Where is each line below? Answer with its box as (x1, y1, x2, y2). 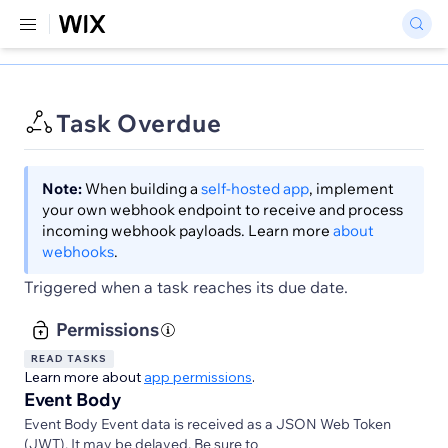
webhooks (42, 242, 114, 261)
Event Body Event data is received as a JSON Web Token (24, 415, 391, 433)
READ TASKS (31, 352, 107, 365)
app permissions (144, 368, 252, 386)
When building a (82, 179, 198, 198)
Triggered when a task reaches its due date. (24, 277, 348, 297)
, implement (309, 179, 394, 198)
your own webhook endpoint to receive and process (42, 200, 403, 219)
